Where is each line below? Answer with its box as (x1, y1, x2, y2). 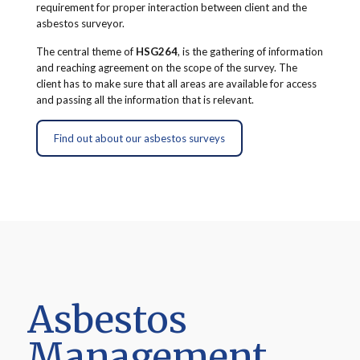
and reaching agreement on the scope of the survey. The (35, 61, 297, 75)
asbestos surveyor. (35, 17, 125, 31)
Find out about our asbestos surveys (53, 132, 225, 145)
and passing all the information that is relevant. (35, 93, 254, 107)
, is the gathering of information (177, 45, 323, 59)
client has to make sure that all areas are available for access (35, 77, 317, 91)
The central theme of (35, 45, 136, 59)
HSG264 (135, 45, 178, 59)
